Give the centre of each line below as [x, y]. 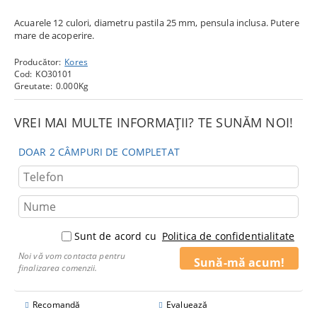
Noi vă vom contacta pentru [72, 256]
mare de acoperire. [54, 36]
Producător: [38, 62]
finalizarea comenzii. [58, 268]
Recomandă [57, 305]
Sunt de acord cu [116, 236]
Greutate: [34, 86]
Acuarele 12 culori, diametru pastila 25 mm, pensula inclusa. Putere [157, 23]
